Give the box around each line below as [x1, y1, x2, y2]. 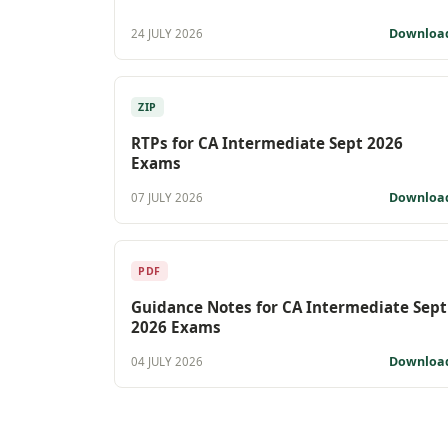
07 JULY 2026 [131, 190, 203, 206]
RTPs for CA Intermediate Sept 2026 [131, 132, 403, 153]
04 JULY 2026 [131, 354, 203, 370]
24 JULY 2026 [131, 26, 203, 42]
